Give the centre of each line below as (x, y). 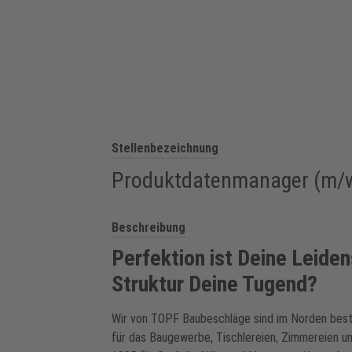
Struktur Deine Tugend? (214, 284)
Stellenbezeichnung (165, 148)
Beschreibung (148, 227)
